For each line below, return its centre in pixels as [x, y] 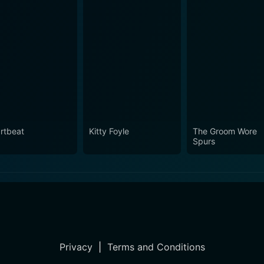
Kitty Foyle [109, 131]
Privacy [76, 247]
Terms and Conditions [156, 247]
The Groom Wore [225, 131]
